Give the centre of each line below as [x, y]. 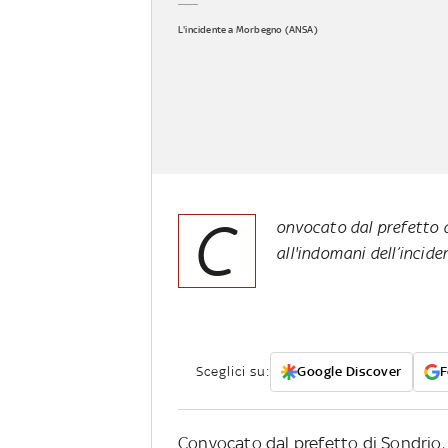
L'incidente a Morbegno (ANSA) [248, 29]
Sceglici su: [233, 372]
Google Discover [349, 372]
